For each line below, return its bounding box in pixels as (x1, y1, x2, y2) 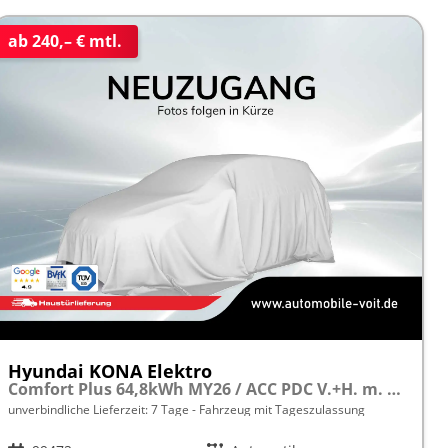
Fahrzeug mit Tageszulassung (195, 400, 365, 418)
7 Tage (150, 400, 189, 418)
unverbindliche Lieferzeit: (7, 400, 151, 418)
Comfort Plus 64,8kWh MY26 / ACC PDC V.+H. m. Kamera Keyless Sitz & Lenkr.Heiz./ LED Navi (386, 377, 401, 400)
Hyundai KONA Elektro (7, 358, 212, 383)
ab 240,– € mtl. (7, 30, 122, 53)
